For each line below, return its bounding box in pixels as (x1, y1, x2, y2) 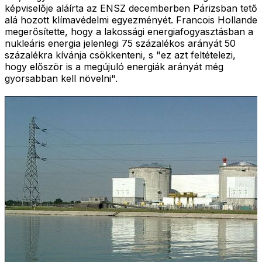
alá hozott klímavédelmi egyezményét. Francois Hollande (5, 13, 257, 26)
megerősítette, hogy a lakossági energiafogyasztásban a (5, 25, 253, 37)
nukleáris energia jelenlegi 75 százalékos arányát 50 (5, 37, 236, 49)
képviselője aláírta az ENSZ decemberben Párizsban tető (5, 2, 257, 14)
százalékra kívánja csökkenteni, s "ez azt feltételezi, (5, 49, 236, 61)
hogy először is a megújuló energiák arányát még (5, 60, 223, 73)
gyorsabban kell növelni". (5, 72, 118, 84)
